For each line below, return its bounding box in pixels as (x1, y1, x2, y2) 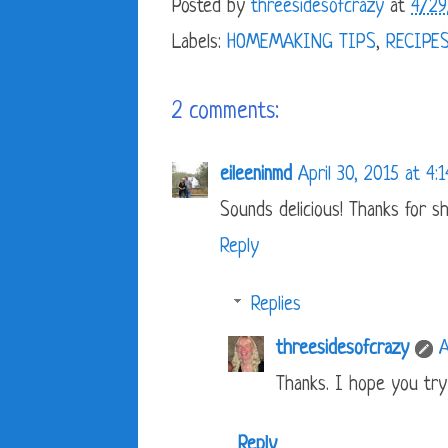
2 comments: (172, 100, 279, 126)
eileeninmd (220, 165, 292, 187)
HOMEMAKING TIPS (227, 33, 376, 55)
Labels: (172, 33, 227, 55)
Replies (251, 295, 301, 317)
